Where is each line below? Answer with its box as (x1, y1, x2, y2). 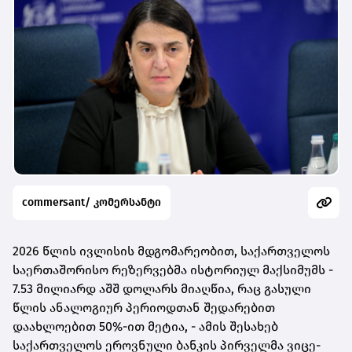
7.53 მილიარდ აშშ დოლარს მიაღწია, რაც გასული (13, 281, 311, 297)
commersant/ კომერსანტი (22, 196, 161, 210)
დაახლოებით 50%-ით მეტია (13, 319, 185, 335)
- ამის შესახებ (191, 319, 278, 335)
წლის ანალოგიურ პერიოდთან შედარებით (13, 300, 275, 316)
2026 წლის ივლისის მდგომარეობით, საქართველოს (13, 244, 330, 259)
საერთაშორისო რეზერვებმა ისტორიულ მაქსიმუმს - (13, 262, 333, 278)
